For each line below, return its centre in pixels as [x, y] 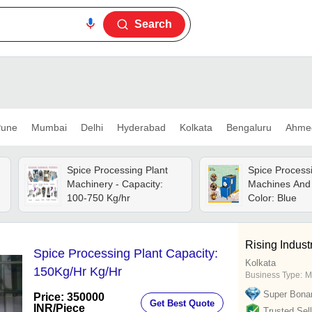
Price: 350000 [69, 297]
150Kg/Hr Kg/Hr [78, 272]
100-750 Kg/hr [98, 198]
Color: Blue [272, 198]
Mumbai [49, 127]
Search [153, 24]
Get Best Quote [182, 303]
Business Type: [274, 275]
